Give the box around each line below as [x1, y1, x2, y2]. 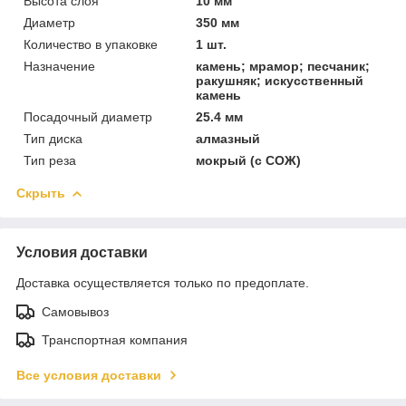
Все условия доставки [16, 367, 161, 382]
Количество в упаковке [24, 36, 158, 52]
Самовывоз [42, 304, 109, 319]
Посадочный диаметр [24, 109, 152, 124]
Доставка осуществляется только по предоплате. [16, 275, 309, 290]
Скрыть [16, 185, 65, 200]
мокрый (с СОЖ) [196, 152, 302, 168]
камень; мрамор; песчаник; [196, 58, 371, 73]
